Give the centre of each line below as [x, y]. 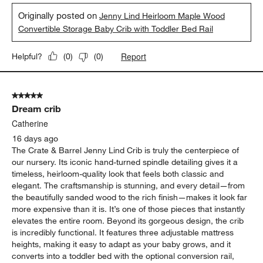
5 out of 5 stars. [41, 95]
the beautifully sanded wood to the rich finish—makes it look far [130, 197]
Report [134, 56]
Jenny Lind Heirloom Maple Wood [162, 16]
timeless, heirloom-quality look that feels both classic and [118, 173]
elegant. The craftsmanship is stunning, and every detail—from [129, 185]
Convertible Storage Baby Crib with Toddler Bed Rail [116, 28]
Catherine [30, 123]
